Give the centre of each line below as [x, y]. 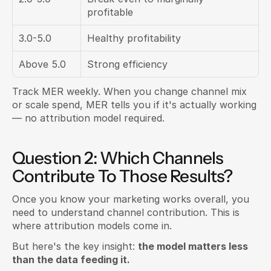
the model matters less [193, 246]
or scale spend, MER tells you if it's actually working [134, 105]
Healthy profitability [134, 38]
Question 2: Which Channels [118, 158]
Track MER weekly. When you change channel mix [129, 91]
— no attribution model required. [88, 118]
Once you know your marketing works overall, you [131, 199]
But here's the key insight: [75, 246]
